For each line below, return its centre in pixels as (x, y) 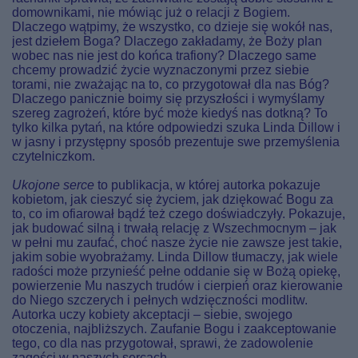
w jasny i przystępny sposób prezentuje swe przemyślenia (176, 142)
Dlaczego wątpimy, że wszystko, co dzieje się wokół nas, (172, 27)
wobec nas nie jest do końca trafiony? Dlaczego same (164, 56)
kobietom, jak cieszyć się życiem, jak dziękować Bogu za (173, 199)
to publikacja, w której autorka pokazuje (207, 185)
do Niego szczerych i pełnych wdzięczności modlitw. (160, 300)
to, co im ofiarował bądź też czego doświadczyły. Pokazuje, (179, 214)
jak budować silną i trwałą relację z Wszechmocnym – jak (174, 228)
